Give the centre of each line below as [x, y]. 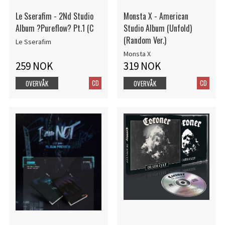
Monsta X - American [156, 16]
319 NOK [142, 66]
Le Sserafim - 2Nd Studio [54, 16]
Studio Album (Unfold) [157, 28]
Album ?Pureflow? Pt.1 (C [54, 28]
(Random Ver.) [145, 40]
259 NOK [34, 66]
